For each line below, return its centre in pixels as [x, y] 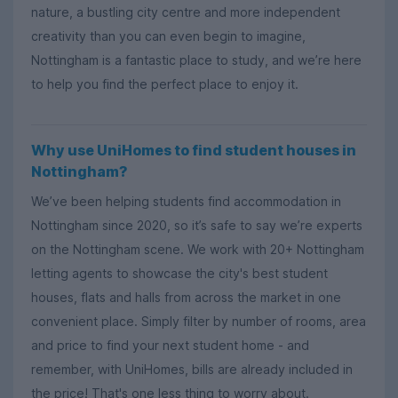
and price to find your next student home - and [170, 345]
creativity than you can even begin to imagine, [168, 36]
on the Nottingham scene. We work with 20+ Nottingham [198, 249]
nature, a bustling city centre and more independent [186, 12]
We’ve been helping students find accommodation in [186, 201]
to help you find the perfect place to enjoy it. [165, 84]
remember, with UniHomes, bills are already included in [192, 369]
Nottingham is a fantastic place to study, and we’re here [196, 60]
